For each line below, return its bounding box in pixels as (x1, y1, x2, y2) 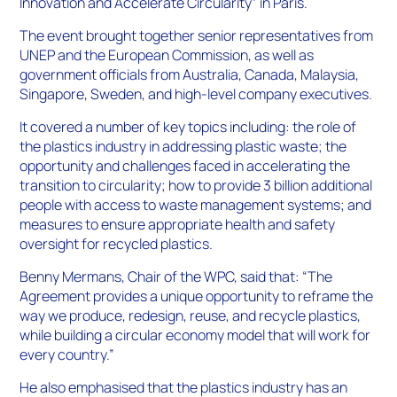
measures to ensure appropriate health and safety (19, 214, 336, 235)
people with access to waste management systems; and (19, 195, 372, 215)
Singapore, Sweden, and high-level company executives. (19, 84, 373, 105)
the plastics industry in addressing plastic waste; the (19, 136, 347, 157)
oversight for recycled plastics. (19, 234, 214, 254)
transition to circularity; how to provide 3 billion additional (19, 175, 373, 196)
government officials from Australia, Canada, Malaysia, (19, 65, 360, 85)
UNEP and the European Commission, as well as (19, 45, 315, 66)
